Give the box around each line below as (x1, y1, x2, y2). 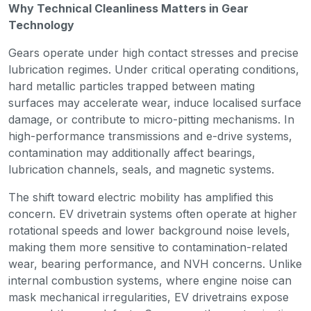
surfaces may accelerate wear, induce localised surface (8, 96, 301, 110)
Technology (8, 18, 74, 33)
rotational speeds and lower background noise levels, (8, 224, 290, 238)
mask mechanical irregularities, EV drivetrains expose (8, 290, 289, 305)
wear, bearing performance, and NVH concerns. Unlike (8, 257, 302, 271)
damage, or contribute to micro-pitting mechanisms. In (8, 112, 294, 127)
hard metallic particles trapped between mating (8, 79, 255, 94)
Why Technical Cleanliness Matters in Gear (8, 1, 249, 16)
